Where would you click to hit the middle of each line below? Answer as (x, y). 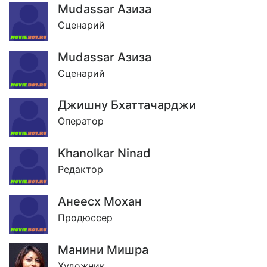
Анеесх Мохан (100, 202)
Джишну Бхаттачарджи (127, 105)
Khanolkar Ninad (104, 153)
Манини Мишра (103, 249)
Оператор (81, 121)
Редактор (80, 170)
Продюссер (85, 218)
